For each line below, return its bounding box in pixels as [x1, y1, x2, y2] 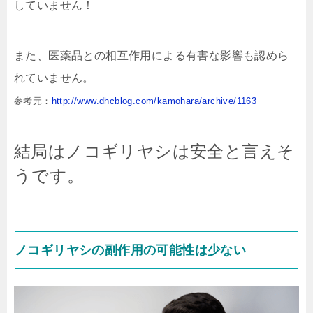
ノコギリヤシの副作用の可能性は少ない [15, 243, 247, 258]
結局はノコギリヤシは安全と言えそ [14, 142, 295, 161]
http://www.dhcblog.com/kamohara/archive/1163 [51, 96, 257, 107]
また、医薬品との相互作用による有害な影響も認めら [14, 50, 289, 62]
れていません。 [14, 72, 94, 85]
